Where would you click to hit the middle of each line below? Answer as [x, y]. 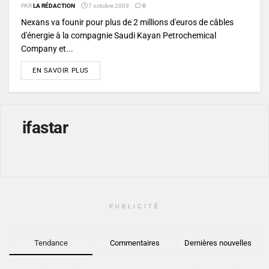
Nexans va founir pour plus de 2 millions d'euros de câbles [127, 22]
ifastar [45, 127]
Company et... [47, 48]
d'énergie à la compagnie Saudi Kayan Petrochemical [119, 35]
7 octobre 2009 [108, 5]
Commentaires [134, 243]
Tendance [51, 243]
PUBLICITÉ [134, 206]
